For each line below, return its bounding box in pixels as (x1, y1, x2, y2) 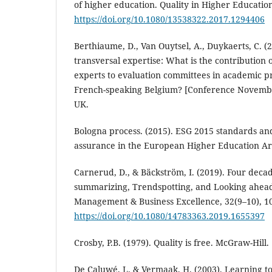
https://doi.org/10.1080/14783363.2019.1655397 (74, 209, 265, 222)
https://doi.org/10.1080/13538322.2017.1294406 (74, 13, 265, 25)
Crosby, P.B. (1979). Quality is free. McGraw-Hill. (74, 236, 269, 248)
